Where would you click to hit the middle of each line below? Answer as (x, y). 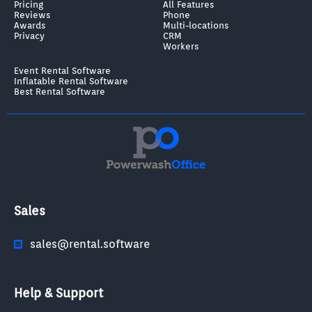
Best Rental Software (60, 92)
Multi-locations (196, 25)
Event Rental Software (62, 71)
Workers (181, 46)
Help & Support (58, 292)
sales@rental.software (89, 244)
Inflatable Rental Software (71, 81)
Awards (30, 25)
